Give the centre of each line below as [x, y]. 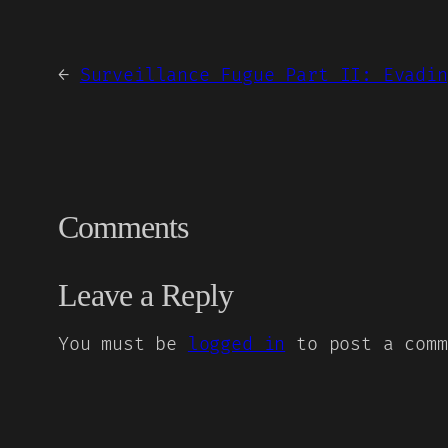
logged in [236, 345]
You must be [123, 345]
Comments [123, 227]
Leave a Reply [146, 295]
